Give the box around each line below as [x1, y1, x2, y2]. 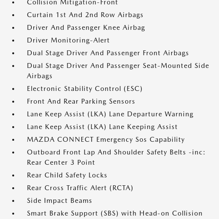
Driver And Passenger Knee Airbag [27, 23, 145, 31]
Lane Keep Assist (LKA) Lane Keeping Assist [27, 123, 178, 131]
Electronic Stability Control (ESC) [27, 85, 143, 92]
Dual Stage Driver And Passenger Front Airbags [27, 49, 189, 57]
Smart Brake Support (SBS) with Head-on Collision [27, 209, 203, 217]
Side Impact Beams [27, 197, 92, 204]
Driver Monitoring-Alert [27, 36, 110, 44]
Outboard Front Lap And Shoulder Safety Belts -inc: [27, 148, 206, 156]
